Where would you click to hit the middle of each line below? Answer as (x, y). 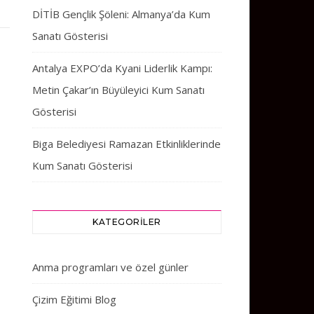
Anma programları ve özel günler (110, 267)
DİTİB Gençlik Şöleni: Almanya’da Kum (121, 14)
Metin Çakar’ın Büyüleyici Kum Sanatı (118, 90)
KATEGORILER (127, 222)
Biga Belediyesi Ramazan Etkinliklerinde (127, 144)
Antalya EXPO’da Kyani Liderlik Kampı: (122, 68)
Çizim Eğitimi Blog (74, 299)
